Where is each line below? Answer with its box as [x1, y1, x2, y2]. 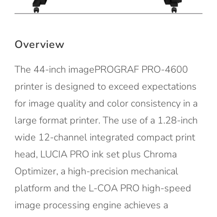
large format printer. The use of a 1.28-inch [14, 113, 198, 127]
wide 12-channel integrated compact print [14, 130, 195, 144]
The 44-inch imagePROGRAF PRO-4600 [14, 62, 188, 76]
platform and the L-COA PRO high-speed [14, 181, 191, 195]
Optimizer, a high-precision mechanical [14, 164, 178, 178]
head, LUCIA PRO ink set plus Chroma [14, 147, 177, 161]
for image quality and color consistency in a [14, 96, 198, 110]
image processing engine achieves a [14, 198, 168, 212]
